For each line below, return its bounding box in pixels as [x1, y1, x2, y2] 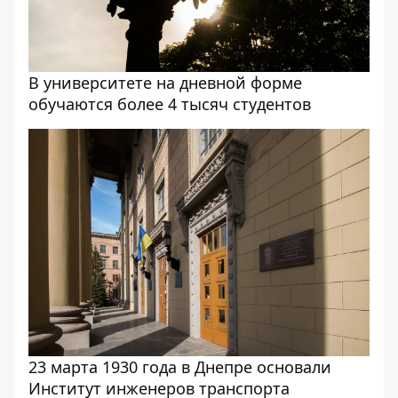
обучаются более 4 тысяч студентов [28, 93, 311, 115]
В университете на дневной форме [28, 72, 302, 94]
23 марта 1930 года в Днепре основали [28, 356, 331, 378]
